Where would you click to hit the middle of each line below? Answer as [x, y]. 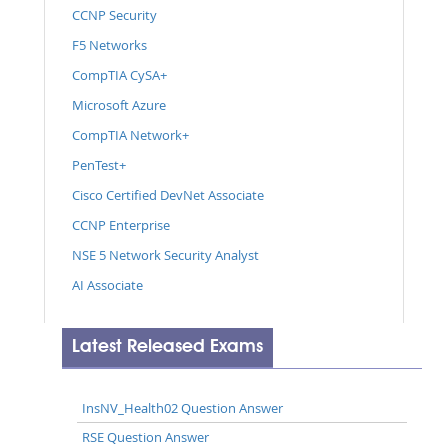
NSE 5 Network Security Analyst [165, 254]
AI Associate [107, 284]
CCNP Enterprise [121, 224]
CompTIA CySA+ [119, 74]
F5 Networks [109, 44]
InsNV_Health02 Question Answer [182, 407]
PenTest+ [99, 164]
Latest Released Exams [167, 346]
